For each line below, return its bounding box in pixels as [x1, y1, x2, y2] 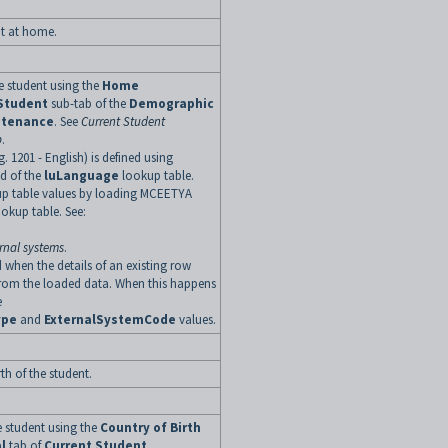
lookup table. [122, 167, 194, 184]
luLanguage [44, 167, 119, 184]
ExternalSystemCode [44, 311, 176, 328]
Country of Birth [100, 419, 201, 436]
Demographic [129, 95, 214, 112]
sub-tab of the [48, 95, 129, 112]
